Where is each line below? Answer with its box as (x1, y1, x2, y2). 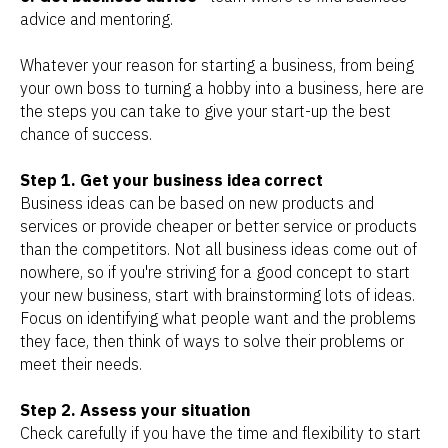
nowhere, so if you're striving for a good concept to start (20, 261, 410, 282)
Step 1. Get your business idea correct (20, 169, 323, 190)
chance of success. (20, 123, 152, 144)
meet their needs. (20, 353, 142, 374)
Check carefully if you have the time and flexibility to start (20, 422, 421, 443)
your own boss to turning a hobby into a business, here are (20, 77, 424, 98)
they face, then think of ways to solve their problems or (20, 330, 404, 351)
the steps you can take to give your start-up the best (20, 100, 391, 121)
